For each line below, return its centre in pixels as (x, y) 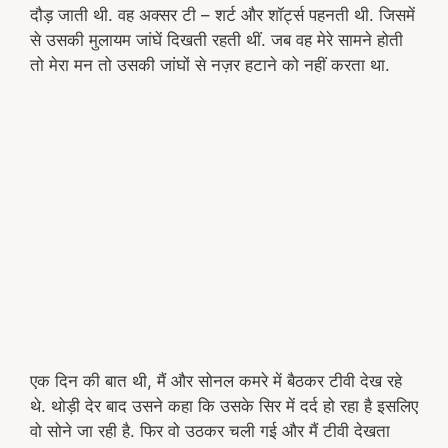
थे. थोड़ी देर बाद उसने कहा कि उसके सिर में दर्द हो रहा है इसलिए (224, 405)
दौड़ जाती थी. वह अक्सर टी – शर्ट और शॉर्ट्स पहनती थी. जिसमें (222, 15)
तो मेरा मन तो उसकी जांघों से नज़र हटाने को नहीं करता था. (210, 65)
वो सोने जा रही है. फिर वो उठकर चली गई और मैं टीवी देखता (210, 430)
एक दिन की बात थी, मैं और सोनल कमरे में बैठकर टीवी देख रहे (216, 380)
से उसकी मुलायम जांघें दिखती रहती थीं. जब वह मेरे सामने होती (216, 40)
